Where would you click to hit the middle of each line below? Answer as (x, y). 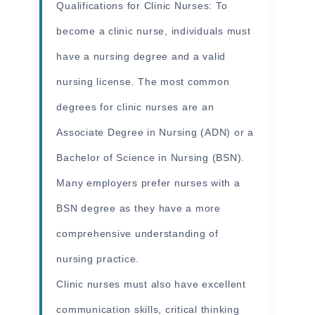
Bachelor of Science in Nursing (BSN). (151, 157)
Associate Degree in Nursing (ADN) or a (155, 132)
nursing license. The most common (143, 81)
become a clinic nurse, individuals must (154, 31)
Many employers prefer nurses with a (148, 182)
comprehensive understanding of (137, 233)
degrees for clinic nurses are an (135, 107)
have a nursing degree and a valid (141, 56)
